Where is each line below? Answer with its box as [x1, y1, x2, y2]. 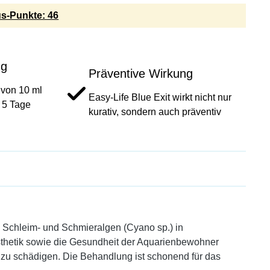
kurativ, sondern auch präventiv [89, 107, 221, 117]
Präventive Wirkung [89, 67, 193, 80]
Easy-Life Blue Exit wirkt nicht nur [89, 92, 231, 102]
